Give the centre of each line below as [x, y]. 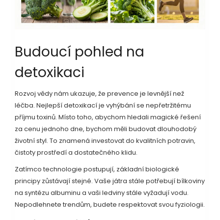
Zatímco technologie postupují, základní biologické [97, 169]
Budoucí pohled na [80, 52]
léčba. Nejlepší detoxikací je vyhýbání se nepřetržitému [103, 105]
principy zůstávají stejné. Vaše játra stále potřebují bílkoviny [110, 181]
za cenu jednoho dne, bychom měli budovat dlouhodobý [106, 129]
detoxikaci [50, 72]
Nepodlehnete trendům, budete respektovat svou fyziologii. [110, 204]
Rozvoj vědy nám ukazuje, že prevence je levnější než [99, 93]
